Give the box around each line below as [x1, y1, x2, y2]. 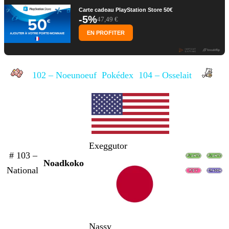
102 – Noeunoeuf [32, 70, 97, 81]
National [7, 165, 38, 176]
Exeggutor [89, 141, 127, 151]
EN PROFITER [87, 30, 125, 36]
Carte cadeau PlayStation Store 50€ [79, 7, 173, 13]
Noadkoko [43, 158, 84, 169]
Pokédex [102, 70, 133, 81]
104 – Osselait [139, 70, 192, 81]
